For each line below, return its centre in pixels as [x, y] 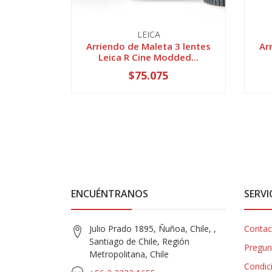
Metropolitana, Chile [129, 254]
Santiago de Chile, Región [139, 241]
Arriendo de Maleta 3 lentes [148, 46]
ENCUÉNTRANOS [110, 193]
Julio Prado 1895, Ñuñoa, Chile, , [153, 228]
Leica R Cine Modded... [148, 57]
